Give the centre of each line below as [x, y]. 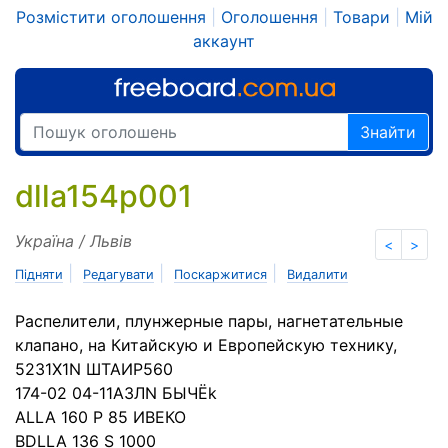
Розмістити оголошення [110, 17]
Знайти [388, 132]
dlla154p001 [103, 196]
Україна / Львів [73, 241]
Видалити [317, 274]
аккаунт [224, 41]
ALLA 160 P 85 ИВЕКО [100, 417]
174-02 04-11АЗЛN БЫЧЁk [116, 393]
